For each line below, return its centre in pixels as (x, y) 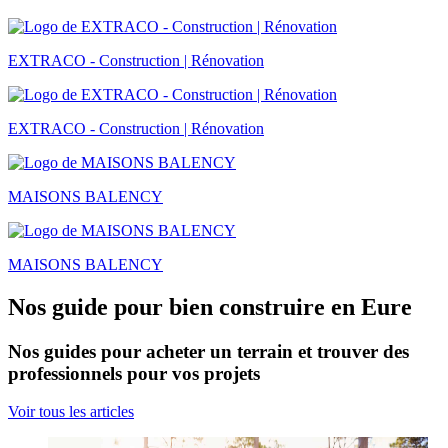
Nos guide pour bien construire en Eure (210, 306)
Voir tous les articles (71, 412)
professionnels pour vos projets (134, 373)
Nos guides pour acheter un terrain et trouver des (208, 351)
